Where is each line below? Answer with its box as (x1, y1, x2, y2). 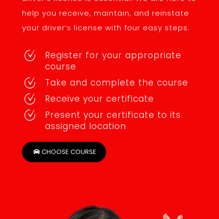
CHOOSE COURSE (41, 147, 96, 157)
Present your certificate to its (44, 109, 181, 121)
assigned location (44, 120, 126, 132)
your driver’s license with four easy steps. (22, 22, 190, 33)
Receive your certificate (44, 93, 154, 105)
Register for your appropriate (44, 49, 181, 62)
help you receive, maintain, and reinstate (22, 8, 189, 19)
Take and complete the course (44, 77, 188, 89)
